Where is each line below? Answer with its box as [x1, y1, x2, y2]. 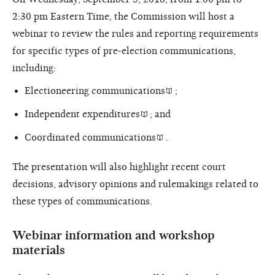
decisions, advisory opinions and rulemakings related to [12, 179, 258, 190]
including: [12, 63, 56, 74]
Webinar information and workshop [12, 228, 215, 243]
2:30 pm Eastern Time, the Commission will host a [12, 11, 234, 23]
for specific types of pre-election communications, [12, 45, 236, 57]
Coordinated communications [25, 132, 156, 144]
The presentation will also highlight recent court [12, 161, 226, 173]
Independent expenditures [25, 109, 140, 120]
